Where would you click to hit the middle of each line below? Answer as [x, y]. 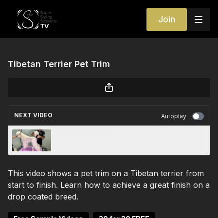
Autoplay [174, 116]
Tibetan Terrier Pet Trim [59, 64]
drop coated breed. [43, 197]
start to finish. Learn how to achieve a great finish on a [109, 185]
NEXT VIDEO [33, 115]
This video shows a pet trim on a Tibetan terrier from [106, 173]
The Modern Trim [85, 134]
